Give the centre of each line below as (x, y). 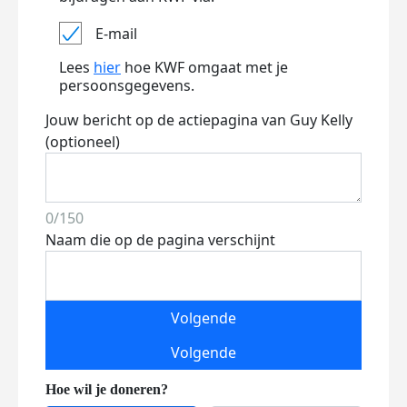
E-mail (116, 33)
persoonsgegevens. (127, 85)
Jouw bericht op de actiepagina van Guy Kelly (199, 120)
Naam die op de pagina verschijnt (160, 240)
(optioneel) (83, 142)
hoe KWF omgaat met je (204, 67)
